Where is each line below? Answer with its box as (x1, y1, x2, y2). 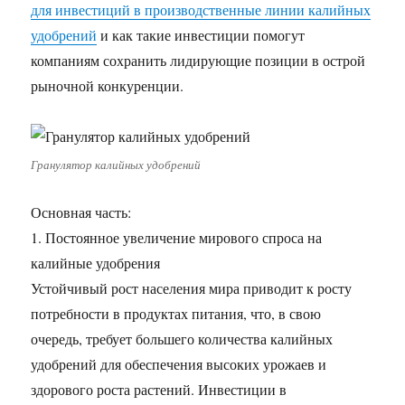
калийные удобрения (31, 253, 161, 272)
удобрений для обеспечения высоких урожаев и (31, 354, 327, 373)
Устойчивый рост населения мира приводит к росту (31, 278, 353, 297)
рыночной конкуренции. (31, 76, 184, 95)
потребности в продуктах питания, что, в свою (31, 304, 322, 323)
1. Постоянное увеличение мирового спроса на (31, 228, 323, 247)
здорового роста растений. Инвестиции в (31, 380, 287, 399)
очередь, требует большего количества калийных (31, 329, 334, 348)
